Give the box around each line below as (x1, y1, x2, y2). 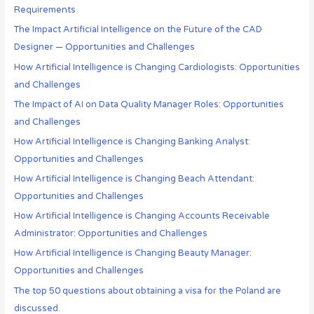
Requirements (13, 4, 76, 16)
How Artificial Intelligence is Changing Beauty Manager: (13, 247, 252, 259)
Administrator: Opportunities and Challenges (13, 228, 207, 240)
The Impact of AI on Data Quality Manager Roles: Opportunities (13, 98, 284, 110)
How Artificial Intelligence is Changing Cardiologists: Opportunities (13, 61, 300, 73)
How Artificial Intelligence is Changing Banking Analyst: (13, 135, 250, 147)
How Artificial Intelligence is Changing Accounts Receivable (13, 210, 270, 222)
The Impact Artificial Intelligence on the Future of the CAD (13, 24, 262, 36)
